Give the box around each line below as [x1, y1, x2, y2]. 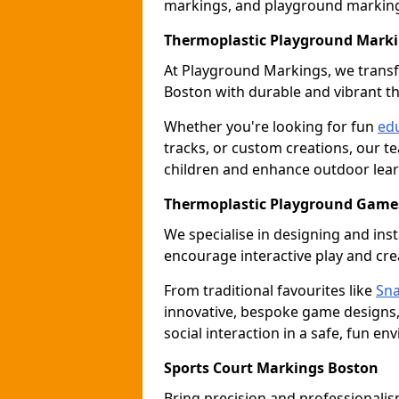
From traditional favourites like [164, 281, 376, 300]
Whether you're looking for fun [164, 117, 378, 136]
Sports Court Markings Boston [164, 358, 379, 378]
